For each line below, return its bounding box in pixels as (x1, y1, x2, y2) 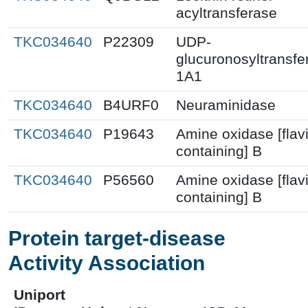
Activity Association (8, 251, 205, 274)
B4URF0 (103, 96, 159, 113)
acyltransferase (176, 4, 277, 21)
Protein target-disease (8, 226, 225, 250)
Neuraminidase (176, 96, 276, 113)
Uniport (14, 286, 65, 303)
